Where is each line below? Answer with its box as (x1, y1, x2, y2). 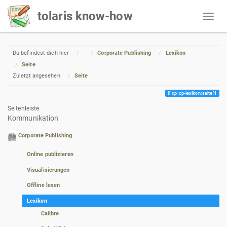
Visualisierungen (26, 166, 70, 173)
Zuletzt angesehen (12, 72, 60, 80)
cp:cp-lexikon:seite (172, 90, 213, 96)
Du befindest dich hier (12, 50, 69, 56)
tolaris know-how (37, 9, 133, 23)
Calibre (41, 210, 59, 217)
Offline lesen (26, 182, 60, 189)
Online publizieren (26, 151, 73, 158)
